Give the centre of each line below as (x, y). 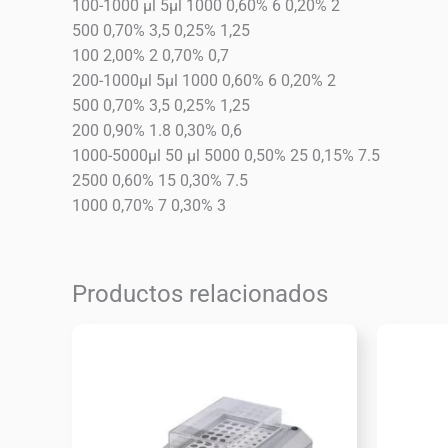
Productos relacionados (200, 294)
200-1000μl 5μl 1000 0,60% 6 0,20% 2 (204, 81)
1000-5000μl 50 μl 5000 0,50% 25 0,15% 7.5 (226, 156)
